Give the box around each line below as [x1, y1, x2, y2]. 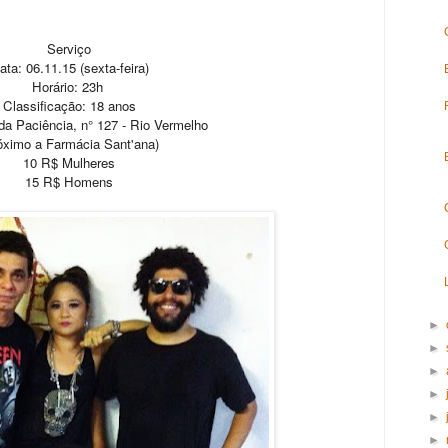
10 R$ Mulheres [23, 153, 115, 173]
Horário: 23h [31, 77, 107, 97]
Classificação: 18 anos [2, 96, 136, 116]
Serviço [47, 39, 91, 59]
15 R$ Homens [25, 172, 113, 192]
